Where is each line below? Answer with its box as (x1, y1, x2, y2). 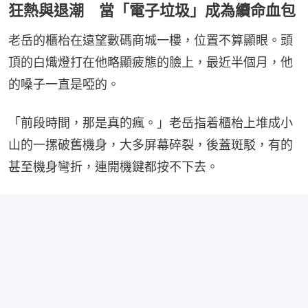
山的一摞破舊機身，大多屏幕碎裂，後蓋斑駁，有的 (8, 137, 293, 152)
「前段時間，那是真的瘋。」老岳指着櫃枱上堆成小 (8, 115, 293, 130)
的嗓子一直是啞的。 (8, 76, 120, 91)
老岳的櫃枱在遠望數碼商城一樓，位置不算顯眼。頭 (8, 32, 293, 47)
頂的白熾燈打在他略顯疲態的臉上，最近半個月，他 (8, 54, 293, 69)
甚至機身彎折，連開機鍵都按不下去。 (8, 159, 219, 174)
